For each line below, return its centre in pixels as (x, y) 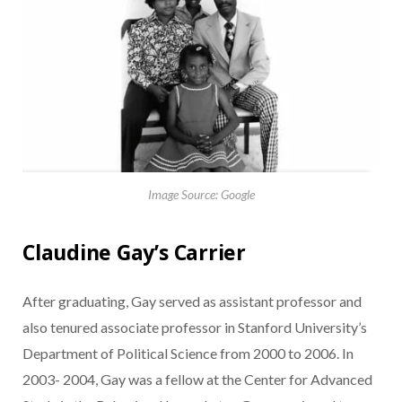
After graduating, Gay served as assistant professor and (192, 301)
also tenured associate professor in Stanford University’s (195, 327)
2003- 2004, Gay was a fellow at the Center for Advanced (197, 379)
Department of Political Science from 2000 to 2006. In (188, 353)
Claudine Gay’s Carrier (134, 252)
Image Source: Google (201, 194)
